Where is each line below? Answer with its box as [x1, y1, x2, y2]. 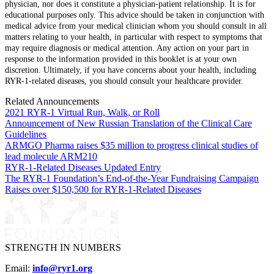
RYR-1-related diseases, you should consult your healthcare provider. [5, 76, 243, 86]
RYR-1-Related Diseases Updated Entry [5, 161, 161, 172]
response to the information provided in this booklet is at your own [5, 54, 237, 64]
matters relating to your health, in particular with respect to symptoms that [5, 32, 262, 42]
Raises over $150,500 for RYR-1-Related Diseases [5, 183, 201, 194]
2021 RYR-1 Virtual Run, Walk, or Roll [5, 106, 160, 117]
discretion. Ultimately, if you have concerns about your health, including [5, 65, 256, 75]
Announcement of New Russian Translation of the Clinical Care [5, 117, 252, 128]
